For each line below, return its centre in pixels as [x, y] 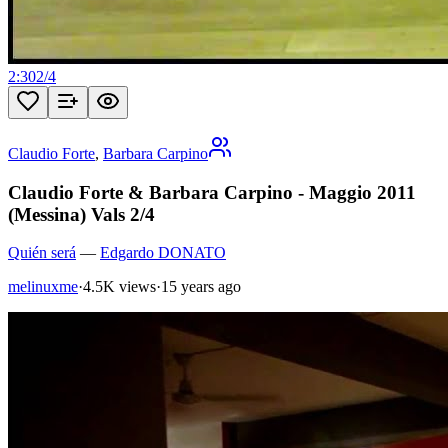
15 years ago [201, 287]
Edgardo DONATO [163, 253]
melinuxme [43, 287]
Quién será [42, 253]
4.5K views [119, 287]
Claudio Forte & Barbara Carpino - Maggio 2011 [212, 192]
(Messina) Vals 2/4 [81, 214]
